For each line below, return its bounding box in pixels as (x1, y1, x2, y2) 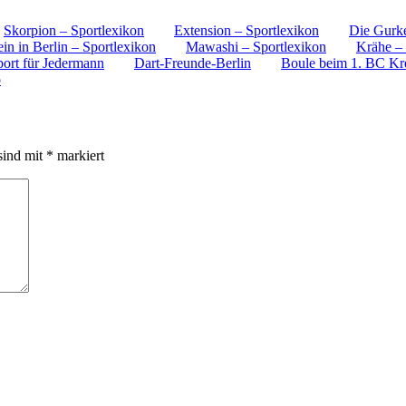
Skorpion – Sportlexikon (4, 22, 144, 38)
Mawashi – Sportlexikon (186, 38, 326, 54)
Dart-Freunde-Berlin (134, 54, 251, 71)
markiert (53, 148, 104, 164)
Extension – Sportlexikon (174, 22, 319, 38)
